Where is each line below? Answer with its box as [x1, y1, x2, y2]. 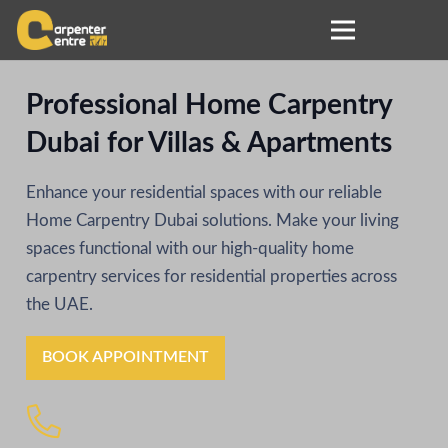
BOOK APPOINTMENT [41, 349, 209, 366]
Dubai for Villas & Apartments [25, 128, 392, 157]
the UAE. [25, 295, 93, 313]
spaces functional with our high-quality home [25, 239, 354, 257]
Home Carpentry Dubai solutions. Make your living [25, 211, 399, 229]
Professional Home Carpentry [25, 90, 392, 119]
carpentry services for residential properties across [25, 267, 397, 285]
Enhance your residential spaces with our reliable [25, 183, 382, 201]
